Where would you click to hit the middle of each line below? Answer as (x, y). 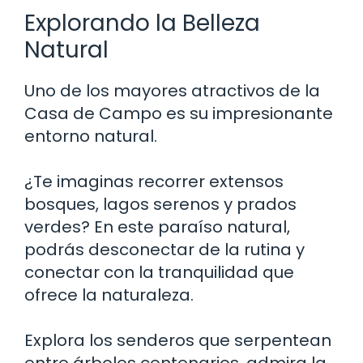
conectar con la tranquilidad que (159, 272)
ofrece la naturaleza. (109, 295)
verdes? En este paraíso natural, (157, 226)
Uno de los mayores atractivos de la (172, 90)
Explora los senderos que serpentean (178, 340)
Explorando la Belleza (142, 23)
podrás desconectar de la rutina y (164, 249)
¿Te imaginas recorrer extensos (154, 181)
